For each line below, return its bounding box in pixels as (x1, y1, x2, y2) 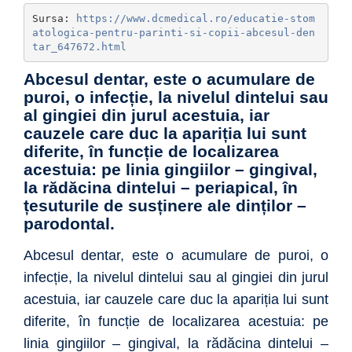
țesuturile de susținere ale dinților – (24, 196, 306, 215)
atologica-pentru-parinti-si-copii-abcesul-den (31, 26, 315, 38)
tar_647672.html (31, 40, 126, 53)
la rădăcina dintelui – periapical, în (24, 178, 298, 197)
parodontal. (24, 214, 115, 233)
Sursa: (31, 12, 76, 24)
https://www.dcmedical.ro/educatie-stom (75, 12, 315, 24)
